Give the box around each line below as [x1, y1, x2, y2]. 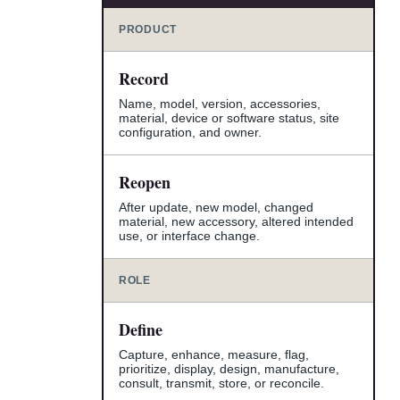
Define [119, 317, 162, 341]
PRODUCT [119, 22, 178, 36]
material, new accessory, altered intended [119, 213, 354, 229]
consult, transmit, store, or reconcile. [119, 375, 324, 390]
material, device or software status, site [119, 110, 339, 125]
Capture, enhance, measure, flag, [119, 346, 309, 362]
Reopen [119, 170, 171, 194]
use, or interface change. [119, 228, 260, 243]
